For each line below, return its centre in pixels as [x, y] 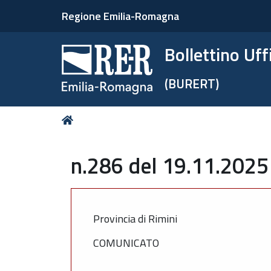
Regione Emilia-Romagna [120, 16]
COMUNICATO [126, 243]
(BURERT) [192, 83]
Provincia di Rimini [135, 218]
